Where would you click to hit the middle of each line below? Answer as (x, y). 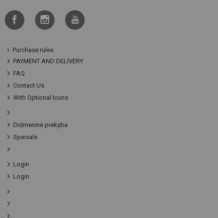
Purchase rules (33, 50)
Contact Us (29, 86)
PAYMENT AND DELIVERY (48, 61)
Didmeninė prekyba (40, 125)
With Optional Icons (41, 98)
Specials (25, 137)
